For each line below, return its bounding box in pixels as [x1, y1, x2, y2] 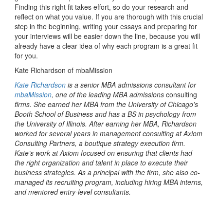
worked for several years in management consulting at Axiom [15, 128, 202, 138]
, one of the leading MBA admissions [52, 89, 166, 99]
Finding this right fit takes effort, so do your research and [15, 1, 188, 12]
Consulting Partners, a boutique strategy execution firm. [15, 138, 185, 148]
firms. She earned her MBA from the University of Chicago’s [15, 99, 198, 109]
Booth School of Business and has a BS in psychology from [15, 109, 196, 119]
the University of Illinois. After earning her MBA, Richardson [15, 118, 197, 128]
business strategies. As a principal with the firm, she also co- [15, 167, 200, 177]
